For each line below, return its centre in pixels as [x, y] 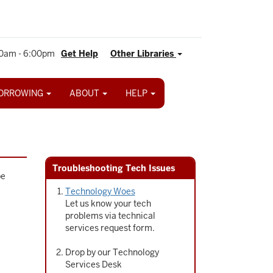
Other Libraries [143, 54]
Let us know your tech [108, 204]
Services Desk [93, 264]
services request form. [110, 228]
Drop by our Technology [112, 252]
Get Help [80, 54]
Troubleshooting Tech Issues [113, 168]
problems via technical [110, 216]
